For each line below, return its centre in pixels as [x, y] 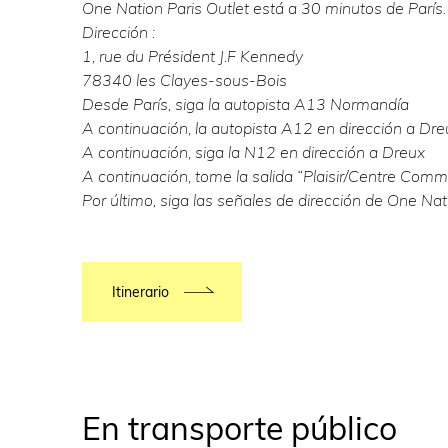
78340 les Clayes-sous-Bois [184, 80]
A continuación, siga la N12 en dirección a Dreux [253, 152]
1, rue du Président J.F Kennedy [192, 56]
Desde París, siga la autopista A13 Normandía [245, 104]
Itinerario [140, 292]
